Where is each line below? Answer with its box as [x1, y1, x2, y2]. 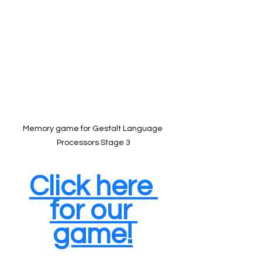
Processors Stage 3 [57, 139, 130, 147]
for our [50, 196, 137, 226]
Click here [29, 173, 158, 202]
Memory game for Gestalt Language [23, 125, 164, 133]
